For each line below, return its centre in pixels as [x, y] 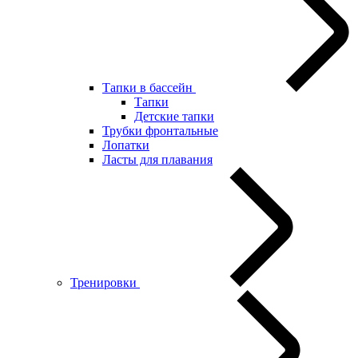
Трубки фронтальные [160, 131]
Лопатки [126, 145]
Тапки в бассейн [149, 88]
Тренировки [105, 282]
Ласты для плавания [157, 159]
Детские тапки [174, 116]
